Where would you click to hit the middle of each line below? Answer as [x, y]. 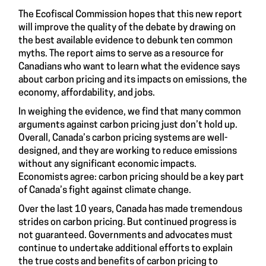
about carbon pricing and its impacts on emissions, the [133, 80]
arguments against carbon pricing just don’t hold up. [128, 126]
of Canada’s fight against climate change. [105, 191]
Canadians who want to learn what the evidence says [129, 67]
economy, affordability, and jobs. [87, 94]
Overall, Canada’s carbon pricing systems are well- [123, 139]
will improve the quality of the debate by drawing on [127, 28]
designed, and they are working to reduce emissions [128, 152]
